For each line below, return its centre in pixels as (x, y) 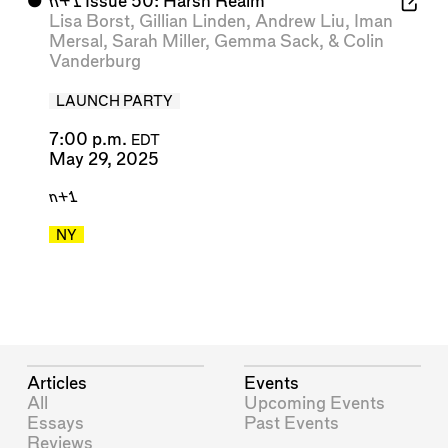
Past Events (292, 423)
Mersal (75, 42)
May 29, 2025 (103, 159)
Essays (56, 423)
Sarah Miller (158, 42)
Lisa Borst (89, 22)
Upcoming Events (315, 403)
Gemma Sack (266, 42)
